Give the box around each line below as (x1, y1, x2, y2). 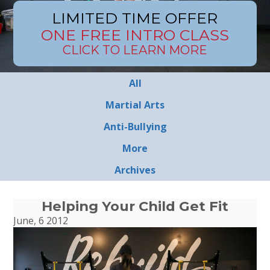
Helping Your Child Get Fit (41, 198, 228, 215)
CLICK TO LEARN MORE (62, 43, 207, 57)
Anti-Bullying (103, 120, 167, 133)
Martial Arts (105, 98, 165, 111)
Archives (115, 163, 155, 177)
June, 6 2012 (13, 214, 69, 227)
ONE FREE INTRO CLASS (40, 26, 229, 44)
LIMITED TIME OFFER (52, 9, 218, 27)
